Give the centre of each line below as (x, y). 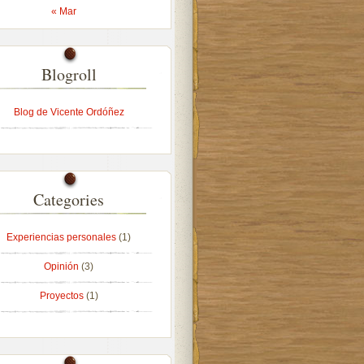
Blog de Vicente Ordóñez (69, 112)
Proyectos (61, 296)
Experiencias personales (61, 237)
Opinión (61, 266)
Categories (69, 199)
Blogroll (69, 74)
